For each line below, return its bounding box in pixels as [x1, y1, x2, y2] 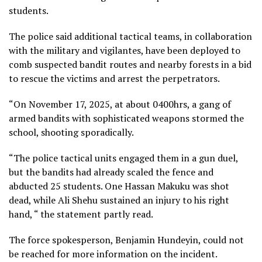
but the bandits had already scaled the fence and [9, 165, 213, 178]
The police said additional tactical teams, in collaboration [9, 29, 252, 43]
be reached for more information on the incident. [9, 247, 218, 260]
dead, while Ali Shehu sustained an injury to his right [9, 193, 229, 206]
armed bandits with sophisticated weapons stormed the [9, 111, 244, 125]
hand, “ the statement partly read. [9, 207, 153, 220]
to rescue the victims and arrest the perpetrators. [9, 71, 220, 85]
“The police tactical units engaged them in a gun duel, [9, 151, 238, 164]
